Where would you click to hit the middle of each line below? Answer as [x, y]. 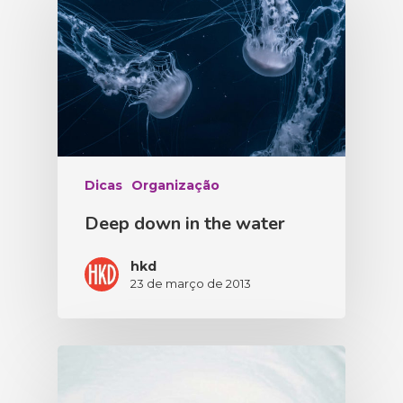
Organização [175, 186]
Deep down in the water [185, 224]
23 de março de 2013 [191, 284]
